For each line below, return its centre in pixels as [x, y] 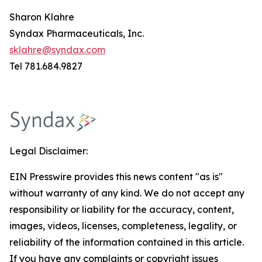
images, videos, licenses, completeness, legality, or [123, 226]
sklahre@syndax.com [57, 50]
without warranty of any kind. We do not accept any [127, 193]
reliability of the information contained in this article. [127, 242]
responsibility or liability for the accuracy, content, [122, 209]
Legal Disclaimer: [49, 151]
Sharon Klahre [43, 17]
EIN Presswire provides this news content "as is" [116, 177]
